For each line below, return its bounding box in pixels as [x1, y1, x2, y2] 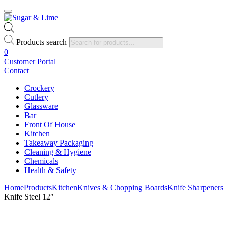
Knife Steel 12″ [4, 192, 54, 201]
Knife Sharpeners [167, 183, 223, 192]
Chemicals [24, 156, 58, 165]
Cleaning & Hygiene [24, 147, 91, 156]
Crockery [24, 83, 54, 92]
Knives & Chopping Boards [77, 183, 167, 192]
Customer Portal [4, 56, 56, 66]
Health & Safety [24, 165, 76, 175]
